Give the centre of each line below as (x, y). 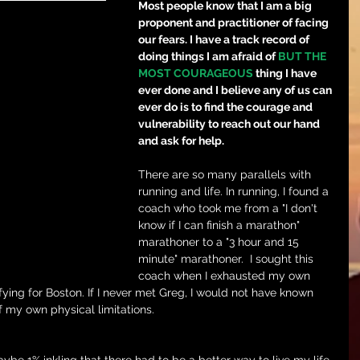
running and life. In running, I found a (235, 191)
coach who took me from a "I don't (229, 208)
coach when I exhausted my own (226, 276)
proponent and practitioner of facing (235, 22)
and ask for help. (181, 141)
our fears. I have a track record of (225, 39)
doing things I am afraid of (208, 56)
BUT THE (303, 56)
